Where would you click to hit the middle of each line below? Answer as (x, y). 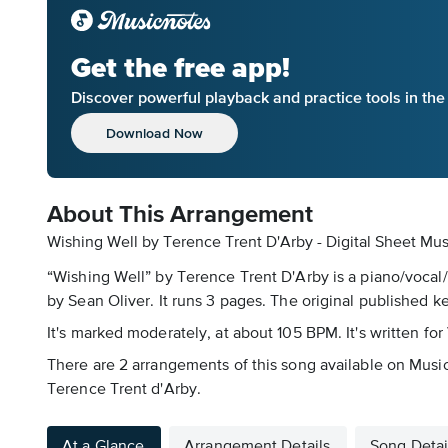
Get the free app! (180, 67)
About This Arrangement (180, 215)
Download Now (154, 132)
